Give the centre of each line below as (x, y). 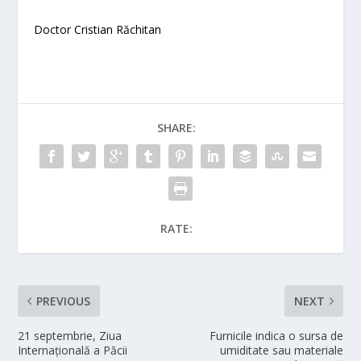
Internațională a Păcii (73, 351)
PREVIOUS (64, 301)
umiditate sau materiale (281, 351)
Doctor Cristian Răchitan (98, 30)
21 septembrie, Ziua (70, 336)
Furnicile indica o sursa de (276, 336)
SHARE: (176, 128)
